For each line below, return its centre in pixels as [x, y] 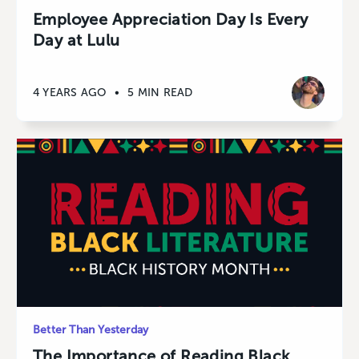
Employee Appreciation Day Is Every [171, 20]
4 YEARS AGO [70, 92]
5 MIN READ [160, 92]
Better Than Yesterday [91, 330]
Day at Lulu [77, 40]
